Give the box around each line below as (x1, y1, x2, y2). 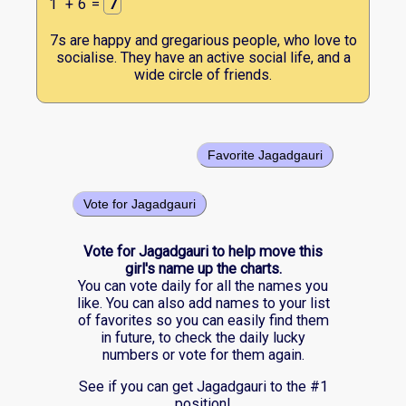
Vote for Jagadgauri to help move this (83, 242, 323, 260)
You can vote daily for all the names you (78, 276, 328, 295)
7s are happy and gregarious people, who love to (49, 31, 357, 49)
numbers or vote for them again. (101, 345, 304, 363)
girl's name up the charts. (124, 259, 282, 277)
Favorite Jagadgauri (208, 147, 323, 162)
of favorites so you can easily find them (77, 311, 329, 329)
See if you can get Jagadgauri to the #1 (78, 377, 328, 395)
